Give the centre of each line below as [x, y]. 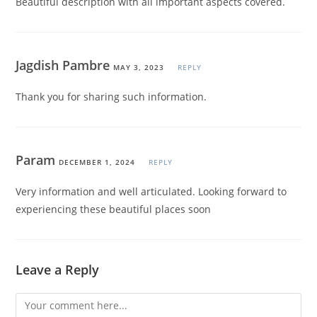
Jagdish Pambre [65, 65]
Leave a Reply [58, 270]
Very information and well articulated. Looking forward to [151, 192]
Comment [38, 301]
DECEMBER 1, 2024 [97, 162]
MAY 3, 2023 [139, 68]
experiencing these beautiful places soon [114, 209]
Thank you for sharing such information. [111, 97]
